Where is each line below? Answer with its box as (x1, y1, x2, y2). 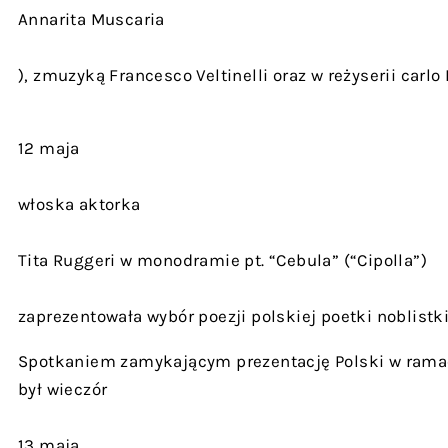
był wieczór (18, 379, 108, 399)
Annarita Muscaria (18, 9, 165, 29)
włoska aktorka (18, 194, 141, 214)
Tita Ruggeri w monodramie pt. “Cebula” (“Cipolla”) (18, 250, 427, 270)
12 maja (18, 138, 80, 158)
